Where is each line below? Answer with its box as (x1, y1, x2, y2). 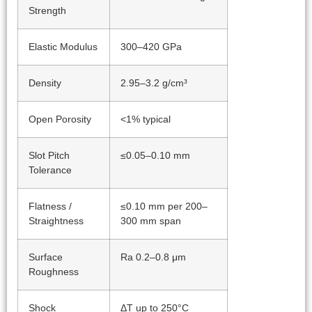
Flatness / (29, 201, 72, 212)
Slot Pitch (29, 150, 70, 162)
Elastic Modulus (29, 41, 97, 53)
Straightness (29, 215, 84, 227)
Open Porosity (29, 114, 91, 125)
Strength (29, 5, 66, 17)
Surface (29, 251, 63, 263)
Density (29, 77, 61, 89)
